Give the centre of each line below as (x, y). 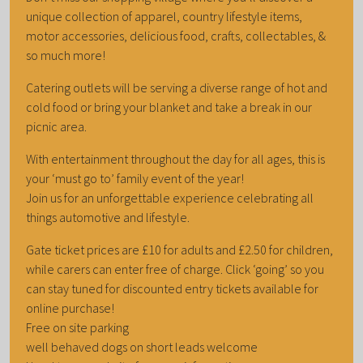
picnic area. (58, 126)
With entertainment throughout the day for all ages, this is (175, 158)
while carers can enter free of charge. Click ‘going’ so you (175, 269)
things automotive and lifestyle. (108, 217)
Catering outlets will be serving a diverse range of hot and (177, 87)
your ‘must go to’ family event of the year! (135, 178)
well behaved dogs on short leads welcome (143, 346)
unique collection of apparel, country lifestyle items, (164, 16)
